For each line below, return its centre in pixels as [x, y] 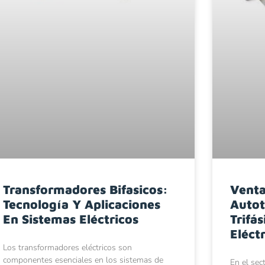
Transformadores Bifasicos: [86, 190]
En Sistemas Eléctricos [71, 219]
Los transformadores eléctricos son [68, 248]
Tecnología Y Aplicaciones [82, 204]
